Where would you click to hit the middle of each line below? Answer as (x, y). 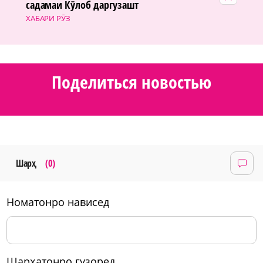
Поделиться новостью (131, 82)
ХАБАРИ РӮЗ (48, 18)
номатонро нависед (62, 202)
